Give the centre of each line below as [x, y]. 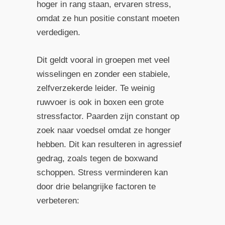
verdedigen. [58, 32]
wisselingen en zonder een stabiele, [103, 74]
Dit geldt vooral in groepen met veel [103, 60]
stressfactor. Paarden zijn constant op [108, 117]
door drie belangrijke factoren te [96, 187]
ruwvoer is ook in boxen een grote [100, 102]
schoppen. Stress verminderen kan [102, 173]
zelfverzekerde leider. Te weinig [95, 88]
